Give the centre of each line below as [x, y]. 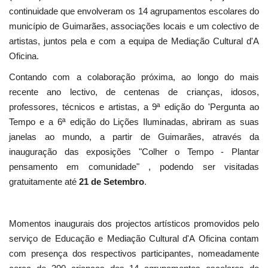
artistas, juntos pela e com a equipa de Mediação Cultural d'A [134, 41]
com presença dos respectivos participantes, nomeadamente [134, 254]
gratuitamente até [44, 182]
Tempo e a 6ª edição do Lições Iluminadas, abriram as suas [134, 122]
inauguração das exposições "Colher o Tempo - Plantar [134, 152]
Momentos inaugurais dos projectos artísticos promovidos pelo [134, 224]
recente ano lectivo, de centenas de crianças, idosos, [134, 92]
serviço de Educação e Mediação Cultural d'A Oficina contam [134, 239]
